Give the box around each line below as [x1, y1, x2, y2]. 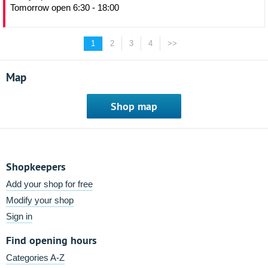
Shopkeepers [6, 160, 66, 173]
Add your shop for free [6, 179, 93, 189]
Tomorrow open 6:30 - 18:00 [10, 2, 119, 13]
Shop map [111, 99, 157, 113]
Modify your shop [6, 195, 74, 205]
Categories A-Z [6, 252, 65, 263]
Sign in [6, 211, 32, 221]
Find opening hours [6, 233, 97, 247]
